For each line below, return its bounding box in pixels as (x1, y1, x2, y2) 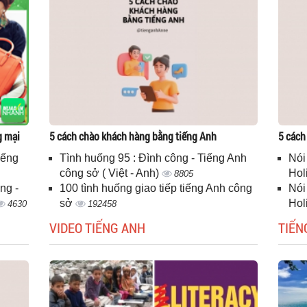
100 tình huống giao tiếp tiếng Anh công (60, 182, 253, 194)
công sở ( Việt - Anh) (60, 167, 162, 179)
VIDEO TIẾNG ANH (49, 219, 146, 236)
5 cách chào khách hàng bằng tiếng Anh (49, 129, 217, 143)
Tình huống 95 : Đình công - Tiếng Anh (60, 152, 247, 164)
